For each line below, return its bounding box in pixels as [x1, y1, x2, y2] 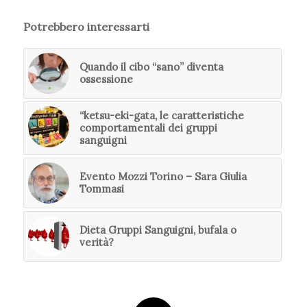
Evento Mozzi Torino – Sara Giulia [79, 170, 247, 184]
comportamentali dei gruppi [79, 121, 217, 135]
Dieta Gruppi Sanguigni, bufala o [79, 223, 236, 237]
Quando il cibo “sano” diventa [79, 60, 223, 74]
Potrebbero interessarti [23, 20, 149, 34]
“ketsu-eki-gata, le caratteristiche [79, 109, 244, 123]
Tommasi [79, 182, 124, 196]
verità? [79, 236, 114, 249]
